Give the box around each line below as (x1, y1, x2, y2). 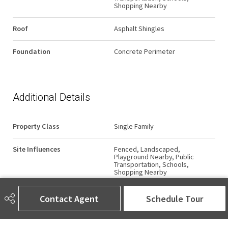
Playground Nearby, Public (114, 152, 194, 161)
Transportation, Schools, (114, 159, 189, 169)
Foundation (13, 46, 50, 56)
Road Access (13, 190, 53, 199)
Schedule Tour (146, 192, 203, 205)
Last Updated (13, 213, 57, 222)
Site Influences (13, 144, 61, 154)
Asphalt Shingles (114, 23, 164, 33)
